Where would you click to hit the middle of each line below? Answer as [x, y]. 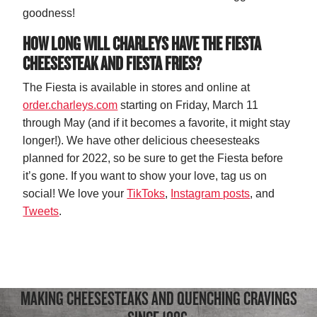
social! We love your [75, 194]
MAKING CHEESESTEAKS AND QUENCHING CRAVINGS [158, 298]
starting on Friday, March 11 [188, 105]
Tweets [41, 212]
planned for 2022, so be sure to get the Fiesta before [153, 158]
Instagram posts [211, 194]
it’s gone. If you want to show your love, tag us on [145, 176]
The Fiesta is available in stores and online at [137, 88]
